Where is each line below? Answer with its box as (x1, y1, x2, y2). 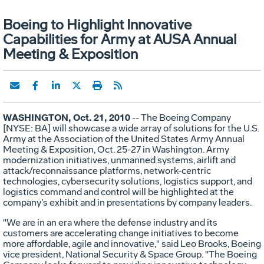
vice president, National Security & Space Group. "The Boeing (3, 248, 257, 260)
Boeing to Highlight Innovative (3, 15, 192, 33)
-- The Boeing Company (130, 111, 231, 123)
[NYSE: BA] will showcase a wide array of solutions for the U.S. (3, 122, 259, 134)
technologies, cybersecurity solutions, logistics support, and (3, 175, 252, 187)
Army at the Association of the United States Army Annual (3, 133, 245, 144)
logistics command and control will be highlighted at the (3, 186, 234, 197)
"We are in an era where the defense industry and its (3, 216, 217, 228)
